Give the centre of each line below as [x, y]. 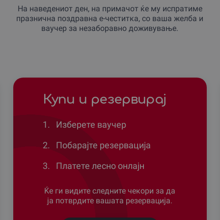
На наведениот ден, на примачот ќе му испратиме [110, 8]
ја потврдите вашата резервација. [110, 200]
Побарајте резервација [103, 145]
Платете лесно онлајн [99, 165]
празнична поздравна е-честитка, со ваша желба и [110, 18]
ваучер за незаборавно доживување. [110, 28]
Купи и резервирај [105, 99]
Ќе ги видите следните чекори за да [110, 191]
